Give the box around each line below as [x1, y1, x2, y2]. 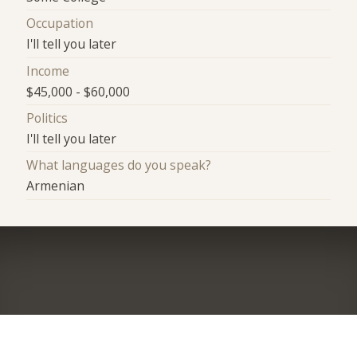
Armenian [26, 177, 85, 195]
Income [26, 61, 70, 80]
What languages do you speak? [26, 156, 212, 175]
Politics [26, 109, 69, 127]
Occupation [26, 14, 94, 33]
